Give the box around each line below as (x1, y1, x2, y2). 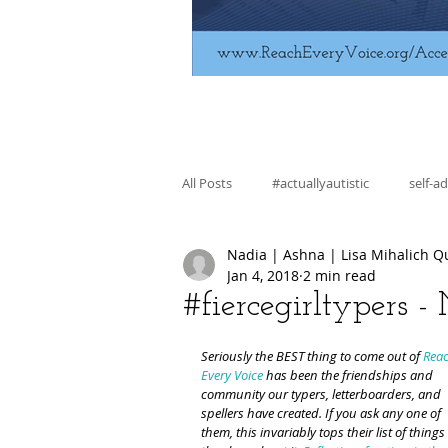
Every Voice (201, 365, 263, 384)
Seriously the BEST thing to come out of (201, 346, 423, 365)
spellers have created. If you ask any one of (201, 403, 444, 422)
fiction (222, 253, 260, 272)
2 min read (303, 265, 376, 285)
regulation (222, 333, 283, 352)
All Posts (182, 173, 232, 192)
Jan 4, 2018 (227, 265, 299, 285)
